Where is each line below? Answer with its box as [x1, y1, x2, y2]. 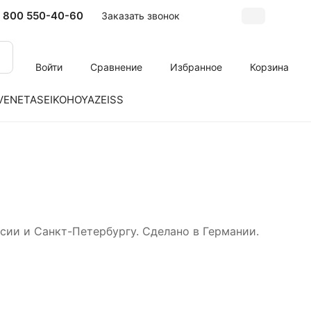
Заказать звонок [101, 9, 180, 22]
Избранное [170, 60, 222, 73]
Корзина [250, 60, 289, 73]
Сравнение [90, 60, 142, 73]
